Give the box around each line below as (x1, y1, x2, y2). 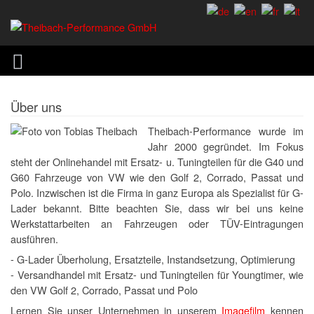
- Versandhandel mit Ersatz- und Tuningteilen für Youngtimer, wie (11, 267, 303, 282)
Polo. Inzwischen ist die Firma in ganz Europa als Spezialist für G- (11, 185, 303, 200)
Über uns (11, 97, 62, 116)
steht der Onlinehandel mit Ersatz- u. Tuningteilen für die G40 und (11, 154, 303, 170)
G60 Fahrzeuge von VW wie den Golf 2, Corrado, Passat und (11, 170, 303, 185)
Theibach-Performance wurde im (148, 123, 303, 139)
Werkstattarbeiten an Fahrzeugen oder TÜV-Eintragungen (11, 216, 303, 231)
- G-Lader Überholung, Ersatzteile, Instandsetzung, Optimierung (11, 252, 295, 267)
